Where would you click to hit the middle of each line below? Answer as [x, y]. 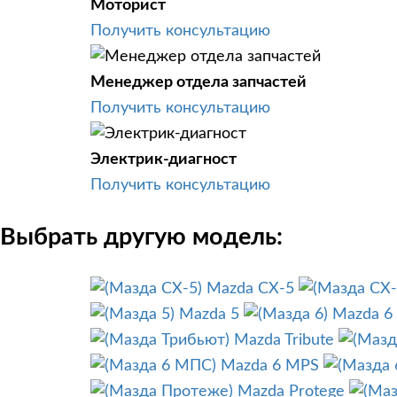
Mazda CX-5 [250, 289]
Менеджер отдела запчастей [198, 82]
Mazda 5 [209, 315]
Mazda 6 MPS [270, 366]
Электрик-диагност [163, 159]
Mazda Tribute [284, 341]
